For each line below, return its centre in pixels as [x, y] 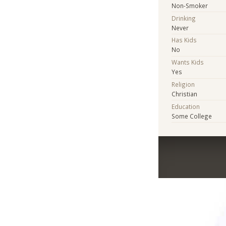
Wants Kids [188, 62]
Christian [185, 94]
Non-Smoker [190, 5]
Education [186, 106]
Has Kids [184, 40]
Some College [192, 116]
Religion [183, 84]
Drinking [184, 18]
